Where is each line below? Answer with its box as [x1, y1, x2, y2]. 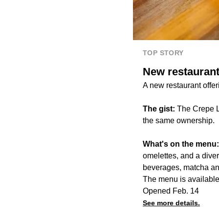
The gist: [143, 104, 177, 113]
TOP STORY [143, 48, 184, 57]
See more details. [143, 198, 200, 207]
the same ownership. [143, 116, 215, 125]
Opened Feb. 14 [143, 186, 199, 195]
